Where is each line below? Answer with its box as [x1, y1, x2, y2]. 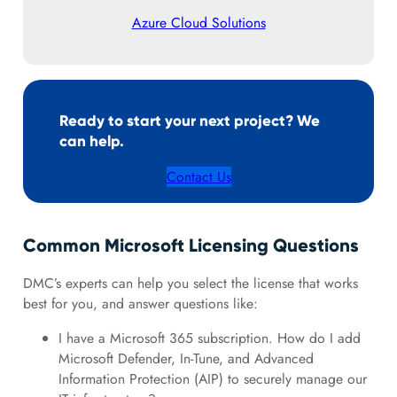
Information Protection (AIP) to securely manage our [58, 368, 367, 389]
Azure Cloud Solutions [131, 12, 266, 34]
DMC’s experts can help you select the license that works [22, 273, 358, 294]
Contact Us [166, 166, 231, 187]
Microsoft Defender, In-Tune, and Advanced [58, 347, 314, 369]
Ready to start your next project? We [59, 111, 321, 130]
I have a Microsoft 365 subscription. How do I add [58, 327, 361, 348]
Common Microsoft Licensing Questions [22, 234, 359, 258]
